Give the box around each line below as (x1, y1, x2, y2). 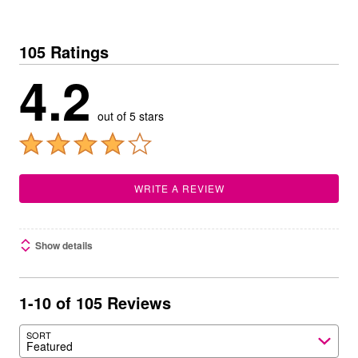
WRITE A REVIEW (133, 181, 225, 195)
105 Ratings (19, 40, 109, 63)
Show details (35, 238, 93, 253)
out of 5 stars (97, 108, 164, 124)
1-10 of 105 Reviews (19, 291, 171, 314)
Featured (26, 337, 73, 354)
